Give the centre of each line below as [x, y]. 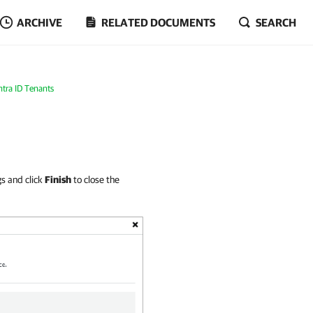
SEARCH [276, 22]
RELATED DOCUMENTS [158, 22]
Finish [58, 180]
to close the [95, 180]
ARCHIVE [39, 22]
